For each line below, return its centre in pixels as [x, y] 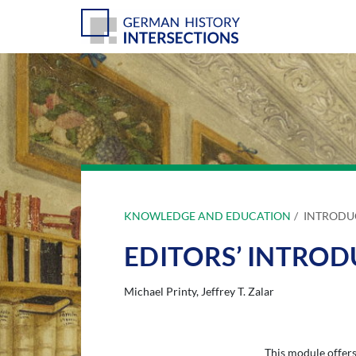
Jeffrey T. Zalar [238, 291]
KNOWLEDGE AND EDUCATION [207, 215]
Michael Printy [160, 291]
